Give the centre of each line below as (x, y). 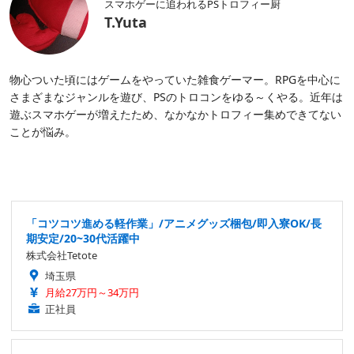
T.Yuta (126, 23)
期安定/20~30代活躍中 (83, 239)
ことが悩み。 (43, 132)
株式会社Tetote (62, 256)
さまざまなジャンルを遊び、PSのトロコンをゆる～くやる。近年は (176, 97)
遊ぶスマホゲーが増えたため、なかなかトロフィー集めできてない (175, 115)
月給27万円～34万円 (92, 293)
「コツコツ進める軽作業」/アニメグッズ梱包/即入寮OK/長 (174, 224)
